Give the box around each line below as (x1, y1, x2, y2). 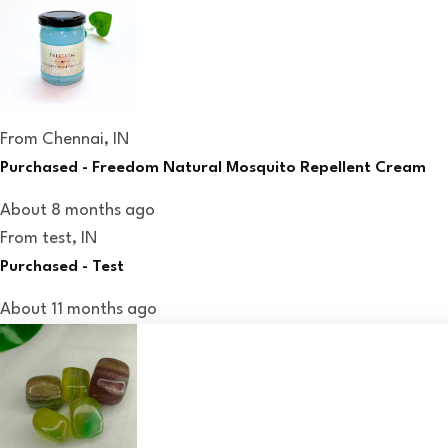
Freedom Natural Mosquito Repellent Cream (92, 159, 426, 176)
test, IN (42, 229, 97, 247)
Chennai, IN (42, 130, 129, 148)
